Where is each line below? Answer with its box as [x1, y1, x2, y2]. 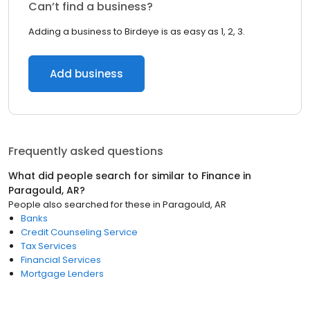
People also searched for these [8, 198, 151, 211]
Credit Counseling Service [21, 226, 138, 239]
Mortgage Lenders [21, 267, 104, 280]
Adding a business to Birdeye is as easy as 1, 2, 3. [28, 25, 245, 38]
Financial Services [21, 253, 101, 266]
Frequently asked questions [8, 143, 163, 159]
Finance [201, 169, 240, 183]
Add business [50, 66, 123, 81]
